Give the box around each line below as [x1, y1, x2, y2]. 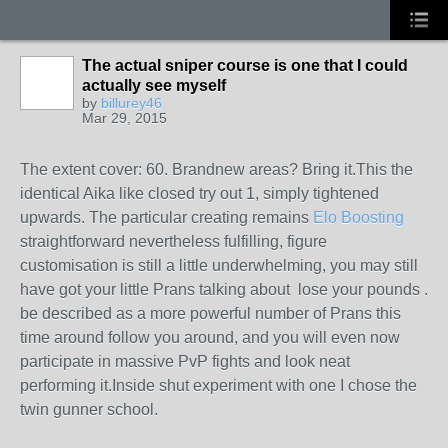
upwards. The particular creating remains [20, 209, 313, 226]
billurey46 [101, 95, 162, 111]
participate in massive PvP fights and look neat [20, 353, 350, 370]
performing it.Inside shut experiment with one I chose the [20, 377, 417, 394]
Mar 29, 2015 [82, 110, 167, 126]
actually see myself [82, 77, 226, 94]
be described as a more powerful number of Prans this [20, 305, 401, 322]
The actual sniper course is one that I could [82, 57, 408, 74]
